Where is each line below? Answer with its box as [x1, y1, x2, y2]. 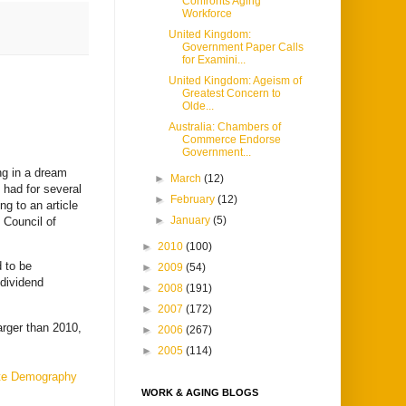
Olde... [181, 100, 214, 113]
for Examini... [181, 53, 246, 67]
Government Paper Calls [181, 41, 304, 54]
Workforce [181, 7, 232, 21]
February [170, 193, 218, 207]
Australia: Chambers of [168, 121, 281, 134]
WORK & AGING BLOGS [141, 387, 258, 399]
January [170, 214, 214, 227]
